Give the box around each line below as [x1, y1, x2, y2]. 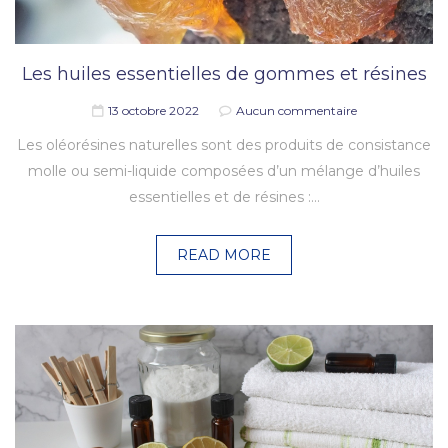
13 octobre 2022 [107, 102, 199, 118]
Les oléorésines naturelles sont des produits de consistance [17, 135, 431, 154]
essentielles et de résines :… [128, 187, 320, 206]
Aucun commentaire [235, 102, 357, 118]
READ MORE [177, 245, 271, 264]
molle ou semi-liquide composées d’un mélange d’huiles [28, 161, 420, 180]
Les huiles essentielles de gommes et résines [21, 62, 427, 85]
